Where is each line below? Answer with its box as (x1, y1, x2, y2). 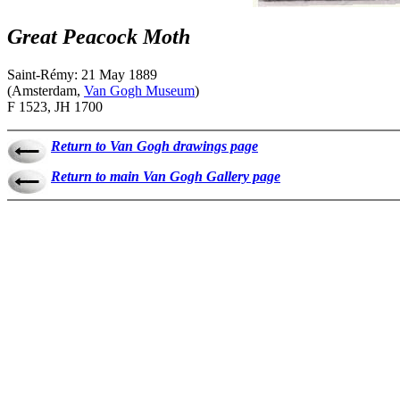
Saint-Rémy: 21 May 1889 (7, 66, 157, 82)
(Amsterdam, (7, 82, 84, 98)
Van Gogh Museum (84, 82, 195, 98)
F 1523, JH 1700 (7, 98, 103, 114)
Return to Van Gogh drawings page (51, 137, 258, 154)
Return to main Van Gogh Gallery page (51, 168, 280, 184)
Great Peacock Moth (7, 24, 190, 48)
